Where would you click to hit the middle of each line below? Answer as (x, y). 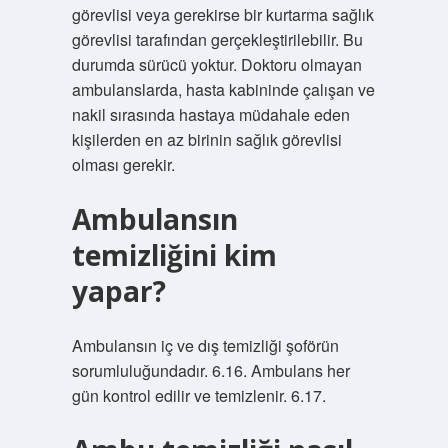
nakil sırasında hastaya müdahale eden (210, 114)
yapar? (118, 291)
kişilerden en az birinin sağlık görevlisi (206, 139)
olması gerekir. (123, 164)
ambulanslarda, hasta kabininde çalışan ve (223, 89)
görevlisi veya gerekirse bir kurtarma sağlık (222, 14)
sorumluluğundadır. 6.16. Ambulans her (210, 370)
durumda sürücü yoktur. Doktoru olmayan (216, 64)
